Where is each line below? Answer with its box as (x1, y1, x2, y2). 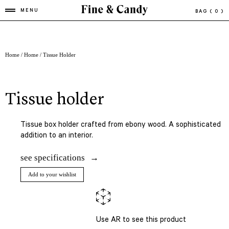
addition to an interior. (20, 131, 93, 141)
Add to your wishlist (28, 171, 76, 177)
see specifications (20, 152, 85, 163)
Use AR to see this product (96, 216, 186, 225)
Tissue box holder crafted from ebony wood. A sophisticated (20, 121, 221, 130)
